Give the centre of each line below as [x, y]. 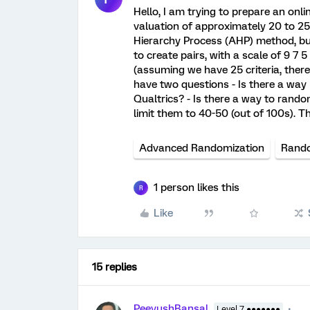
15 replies [115, 267]
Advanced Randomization [202, 148]
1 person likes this [197, 188]
